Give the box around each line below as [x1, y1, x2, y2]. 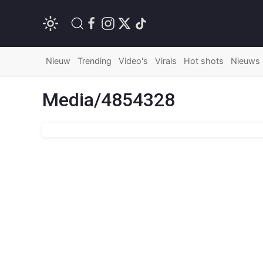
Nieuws [231, 56, 260, 66]
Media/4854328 [42, 89, 175, 111]
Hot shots [184, 56, 224, 66]
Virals [155, 56, 177, 66]
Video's [119, 56, 148, 66]
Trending [77, 56, 112, 66]
